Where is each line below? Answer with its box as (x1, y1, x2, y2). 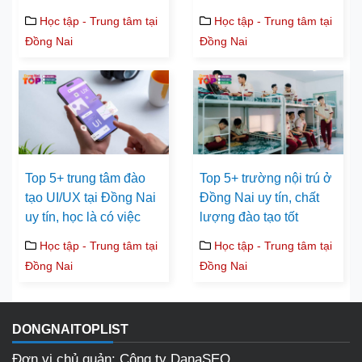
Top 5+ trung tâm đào (25, 171, 145, 186)
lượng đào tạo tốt (200, 210, 298, 225)
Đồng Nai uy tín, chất (200, 191, 319, 205)
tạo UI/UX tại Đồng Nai (25, 191, 156, 205)
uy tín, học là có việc (25, 210, 141, 225)
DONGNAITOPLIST (12, 322, 128, 337)
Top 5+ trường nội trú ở (200, 171, 332, 186)
